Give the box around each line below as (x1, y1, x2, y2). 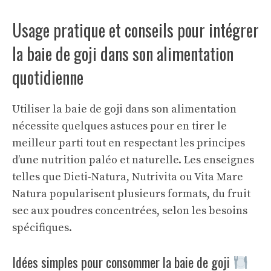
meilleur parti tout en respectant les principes (12, 136, 245, 150)
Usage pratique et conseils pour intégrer (12, 18, 259, 42)
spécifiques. (12, 221, 72, 235)
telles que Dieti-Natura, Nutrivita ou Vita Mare (12, 170, 243, 184)
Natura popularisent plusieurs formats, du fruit (12, 187, 250, 201)
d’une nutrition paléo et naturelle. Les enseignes (12, 153, 254, 167)
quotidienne (12, 65, 83, 90)
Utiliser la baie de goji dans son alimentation (12, 102, 237, 116)
